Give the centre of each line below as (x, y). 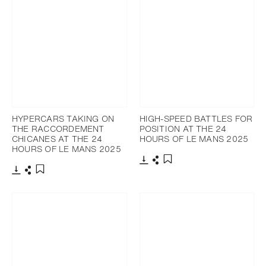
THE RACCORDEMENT (58, 129)
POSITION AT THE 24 (183, 129)
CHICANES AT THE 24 (57, 139)
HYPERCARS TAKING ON (63, 119)
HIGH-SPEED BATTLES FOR (196, 119)
